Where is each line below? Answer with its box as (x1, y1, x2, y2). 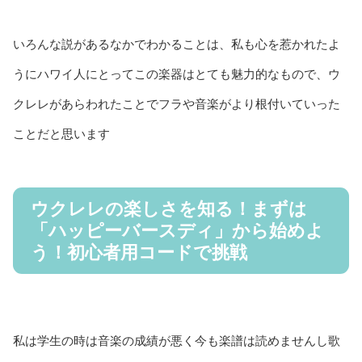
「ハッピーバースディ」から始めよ (31, 221, 324, 242)
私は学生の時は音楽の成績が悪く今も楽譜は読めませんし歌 (13, 333, 340, 347)
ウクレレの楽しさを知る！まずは (31, 199, 307, 220)
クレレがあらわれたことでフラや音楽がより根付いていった (13, 97, 340, 111)
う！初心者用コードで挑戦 (31, 242, 247, 263)
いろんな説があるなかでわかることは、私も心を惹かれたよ (13, 37, 340, 51)
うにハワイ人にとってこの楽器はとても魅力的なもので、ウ (13, 67, 340, 81)
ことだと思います (13, 127, 110, 141)
